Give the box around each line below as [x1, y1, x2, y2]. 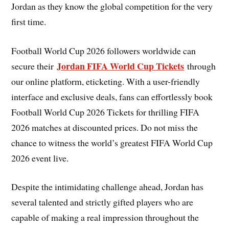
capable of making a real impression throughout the [11, 211, 199, 224]
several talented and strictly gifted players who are [11, 196, 194, 209]
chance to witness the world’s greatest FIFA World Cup [11, 136, 213, 149]
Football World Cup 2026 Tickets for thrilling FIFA [11, 105, 200, 118]
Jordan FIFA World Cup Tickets [57, 59, 185, 73]
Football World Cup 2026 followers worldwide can [11, 44, 196, 57]
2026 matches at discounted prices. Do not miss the [11, 121, 198, 133]
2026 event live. [11, 151, 69, 164]
